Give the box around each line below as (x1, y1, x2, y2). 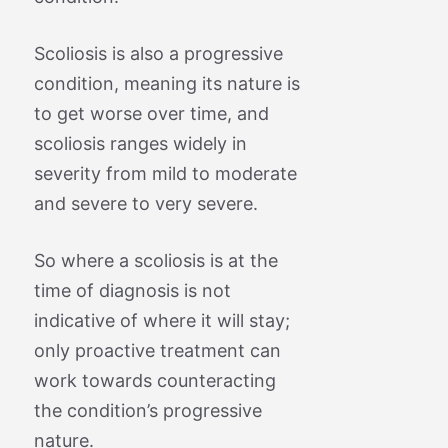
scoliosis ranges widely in (33, 132, 247, 154)
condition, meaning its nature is (33, 72, 300, 94)
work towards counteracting (33, 369, 276, 391)
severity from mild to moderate (33, 162, 297, 184)
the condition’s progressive (33, 399, 262, 421)
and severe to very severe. (33, 192, 258, 214)
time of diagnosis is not (33, 279, 231, 301)
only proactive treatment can (33, 339, 281, 361)
